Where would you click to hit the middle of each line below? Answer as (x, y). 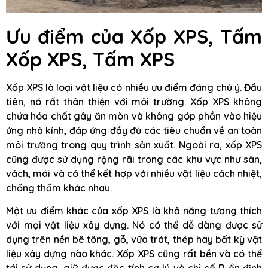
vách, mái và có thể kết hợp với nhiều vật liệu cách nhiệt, (134, 173)
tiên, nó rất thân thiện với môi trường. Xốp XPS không (134, 101)
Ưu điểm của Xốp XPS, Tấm (134, 36)
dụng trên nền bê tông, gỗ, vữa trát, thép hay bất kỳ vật (134, 240)
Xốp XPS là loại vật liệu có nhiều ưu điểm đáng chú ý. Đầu (134, 87)
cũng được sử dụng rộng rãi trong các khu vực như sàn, (134, 159)
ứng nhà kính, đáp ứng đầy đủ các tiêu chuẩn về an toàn (134, 130)
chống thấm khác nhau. (59, 188)
